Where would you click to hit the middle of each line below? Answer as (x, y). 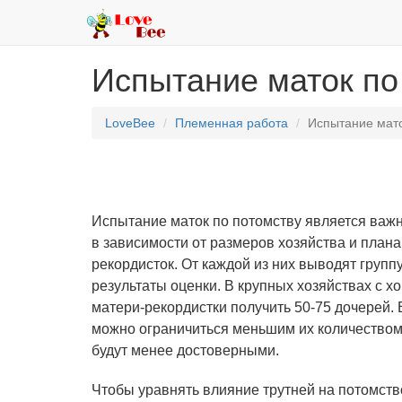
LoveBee (130, 123)
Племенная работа (232, 123)
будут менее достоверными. (185, 350)
